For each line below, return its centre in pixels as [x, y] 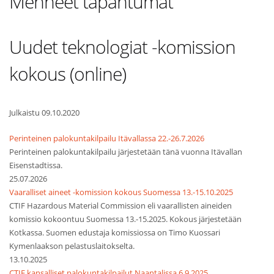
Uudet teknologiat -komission [122, 47]
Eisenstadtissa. [36, 165]
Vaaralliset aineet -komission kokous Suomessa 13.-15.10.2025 [121, 192]
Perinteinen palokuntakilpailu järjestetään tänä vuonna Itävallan [126, 152]
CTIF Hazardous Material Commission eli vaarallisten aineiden [120, 206]
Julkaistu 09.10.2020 [44, 113]
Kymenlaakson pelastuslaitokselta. [72, 246]
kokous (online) [68, 74]
